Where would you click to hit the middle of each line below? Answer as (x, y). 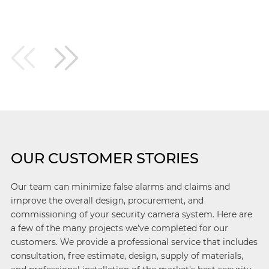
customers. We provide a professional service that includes (134, 242)
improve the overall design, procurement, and (107, 201)
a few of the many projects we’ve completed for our (119, 228)
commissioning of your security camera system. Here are (131, 214)
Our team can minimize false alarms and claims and (120, 187)
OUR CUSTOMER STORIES (104, 158)
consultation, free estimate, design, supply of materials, (127, 256)
